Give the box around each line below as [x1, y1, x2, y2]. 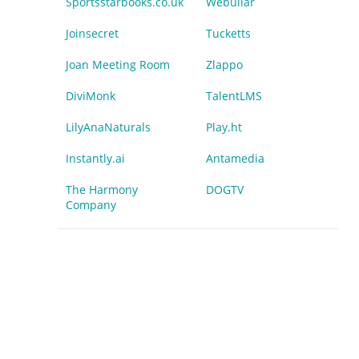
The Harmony [66, 182, 138, 197]
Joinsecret [66, 26, 119, 41]
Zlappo [205, 57, 243, 72]
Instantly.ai [66, 151, 125, 166]
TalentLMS [205, 88, 262, 103]
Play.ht [205, 119, 242, 135]
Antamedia [205, 151, 264, 166]
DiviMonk [66, 88, 115, 103]
